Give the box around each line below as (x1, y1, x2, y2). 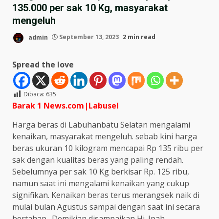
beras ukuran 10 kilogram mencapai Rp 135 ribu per (12, 142, 203, 153)
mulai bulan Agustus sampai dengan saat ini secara (12, 201, 200, 212)
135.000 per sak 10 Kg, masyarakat (12, 1, 168, 14)
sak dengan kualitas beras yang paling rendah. (12, 154, 183, 165)
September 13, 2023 (58, 33, 120, 42)
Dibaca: (23, 89, 44, 98)
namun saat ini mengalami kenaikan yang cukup (12, 177, 189, 189)
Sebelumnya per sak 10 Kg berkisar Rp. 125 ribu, (12, 166, 189, 177)
